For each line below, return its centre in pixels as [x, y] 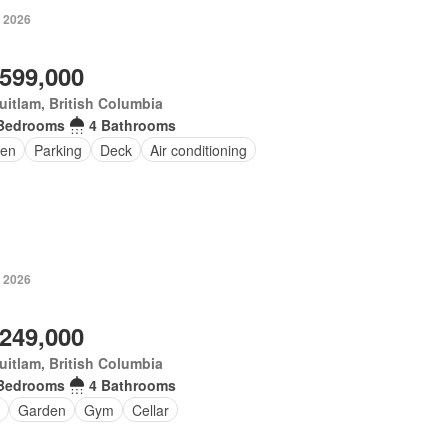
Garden [41, 409]
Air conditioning [198, 149]
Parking [57, 149]
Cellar [150, 409]
